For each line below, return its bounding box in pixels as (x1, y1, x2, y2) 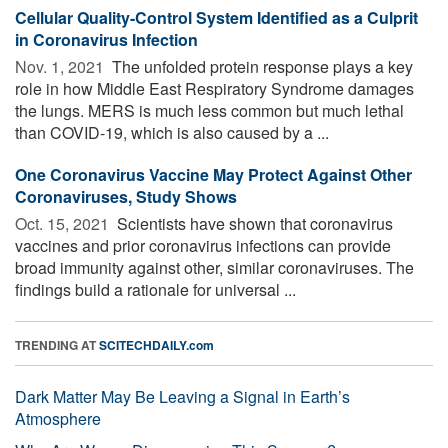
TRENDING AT (15, 335, 99, 354)
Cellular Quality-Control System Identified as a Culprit (15, 5, 418, 29)
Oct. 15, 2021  (15, 211, 113, 235)
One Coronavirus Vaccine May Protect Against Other (15, 162, 412, 186)
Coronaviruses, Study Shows (15, 184, 237, 208)
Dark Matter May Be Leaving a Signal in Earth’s (15, 384, 350, 408)
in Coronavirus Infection (15, 27, 198, 51)
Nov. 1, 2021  (15, 54, 108, 78)
